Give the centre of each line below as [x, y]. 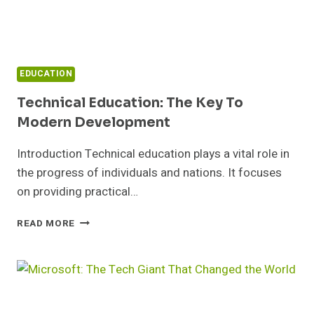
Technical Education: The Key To [130, 103]
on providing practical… [77, 192]
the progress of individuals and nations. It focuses [149, 173]
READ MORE [46, 224]
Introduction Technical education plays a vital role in [153, 154]
